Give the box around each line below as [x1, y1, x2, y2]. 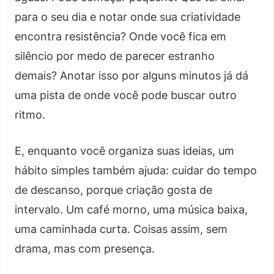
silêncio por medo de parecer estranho [15, 49, 215, 62]
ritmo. [15, 108, 45, 121]
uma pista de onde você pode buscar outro [15, 88, 237, 102]
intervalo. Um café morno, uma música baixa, [15, 202, 248, 216]
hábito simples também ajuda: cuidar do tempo [15, 163, 257, 177]
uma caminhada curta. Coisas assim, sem [15, 222, 228, 235]
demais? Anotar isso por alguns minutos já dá [15, 68, 248, 82]
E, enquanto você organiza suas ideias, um [15, 144, 234, 157]
